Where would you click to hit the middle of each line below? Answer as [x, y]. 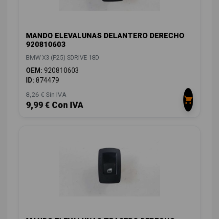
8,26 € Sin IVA [46, 95]
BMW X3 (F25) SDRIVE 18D [63, 58]
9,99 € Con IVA [55, 105]
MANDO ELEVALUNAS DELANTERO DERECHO [105, 36]
